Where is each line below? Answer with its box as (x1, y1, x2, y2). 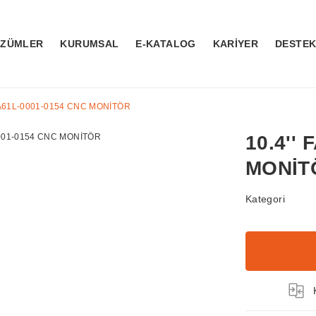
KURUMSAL (60, 38, 119, 49)
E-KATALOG (135, 38, 196, 49)
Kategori (245, 193, 285, 205)
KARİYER (212, 38, 259, 49)
